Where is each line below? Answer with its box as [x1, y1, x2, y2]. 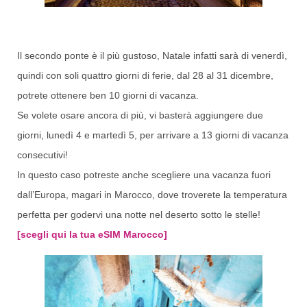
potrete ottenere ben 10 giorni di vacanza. [17, 90, 199, 101]
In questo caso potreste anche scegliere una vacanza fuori [17, 169, 271, 181]
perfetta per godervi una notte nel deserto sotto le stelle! [17, 209, 260, 221]
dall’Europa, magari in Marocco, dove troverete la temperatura [17, 189, 287, 201]
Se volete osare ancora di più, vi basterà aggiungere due [17, 110, 263, 121]
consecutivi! [17, 149, 68, 161]
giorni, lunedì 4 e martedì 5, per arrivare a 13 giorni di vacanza [17, 130, 288, 141]
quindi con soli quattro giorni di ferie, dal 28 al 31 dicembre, [17, 70, 273, 82]
